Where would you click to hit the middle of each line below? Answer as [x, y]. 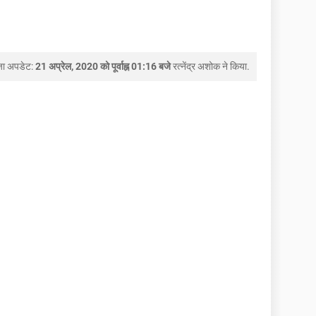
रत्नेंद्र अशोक [196, 67]
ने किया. [235, 67]
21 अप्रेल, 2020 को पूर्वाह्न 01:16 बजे [103, 67]
